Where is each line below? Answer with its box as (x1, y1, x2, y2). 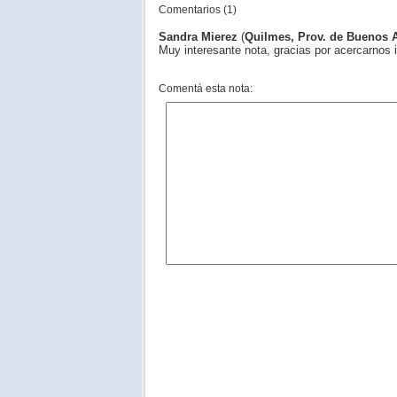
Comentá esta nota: (159, 82, 253, 96)
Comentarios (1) (159, 4, 237, 17)
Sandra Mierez (159, 30, 237, 44)
